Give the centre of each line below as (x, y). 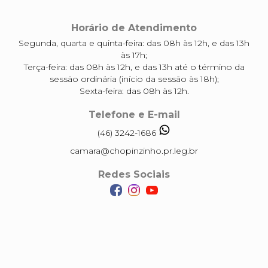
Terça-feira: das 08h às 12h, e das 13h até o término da (134, 67)
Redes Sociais (134, 174)
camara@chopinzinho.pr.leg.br (134, 151)
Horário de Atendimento (134, 28)
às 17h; (134, 55)
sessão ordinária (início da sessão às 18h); (134, 79)
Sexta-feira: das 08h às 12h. (134, 91)
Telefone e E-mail (134, 115)
